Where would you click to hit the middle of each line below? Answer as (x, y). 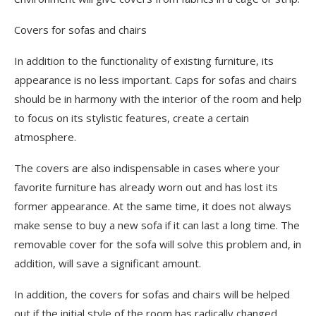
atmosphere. (45, 136)
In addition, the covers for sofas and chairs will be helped (152, 294)
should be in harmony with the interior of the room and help (158, 98)
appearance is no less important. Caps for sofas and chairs (156, 79)
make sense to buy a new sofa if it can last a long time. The (157, 225)
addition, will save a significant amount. (108, 263)
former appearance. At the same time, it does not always (153, 206)
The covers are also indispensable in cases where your (147, 168)
